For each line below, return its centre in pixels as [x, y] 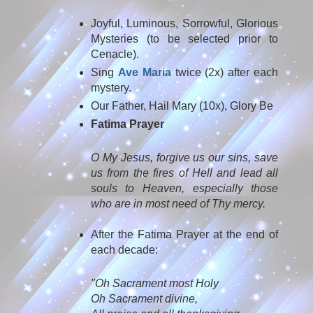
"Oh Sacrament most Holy [154, 283]
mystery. [111, 87]
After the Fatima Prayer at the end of [184, 234]
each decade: [125, 249]
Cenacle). [116, 54]
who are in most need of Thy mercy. [178, 203]
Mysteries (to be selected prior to [184, 38]
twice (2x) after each [225, 72]
